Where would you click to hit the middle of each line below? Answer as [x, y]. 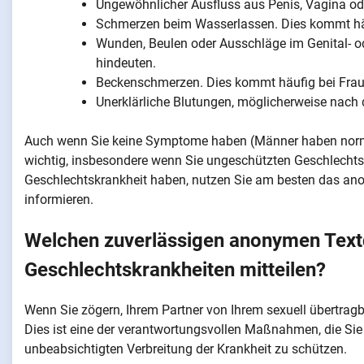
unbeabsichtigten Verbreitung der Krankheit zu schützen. [186, 349]
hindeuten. [126, 63]
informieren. [59, 200]
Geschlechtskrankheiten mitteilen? [175, 270]
